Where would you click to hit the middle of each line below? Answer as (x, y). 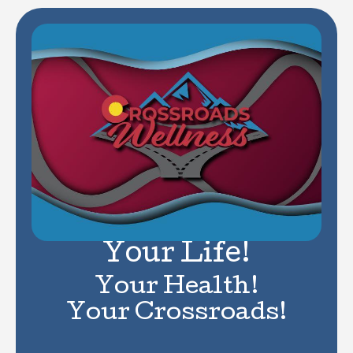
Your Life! (176, 256)
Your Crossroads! (176, 314)
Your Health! (176, 288)
